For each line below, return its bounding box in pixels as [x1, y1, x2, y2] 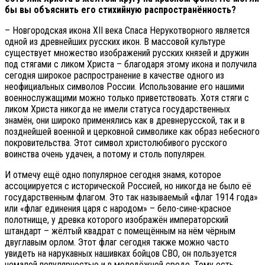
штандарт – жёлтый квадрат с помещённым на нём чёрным [5, 225, 235, 237]
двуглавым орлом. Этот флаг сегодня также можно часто [5, 236, 229, 248]
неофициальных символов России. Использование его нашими [5, 80, 244, 92]
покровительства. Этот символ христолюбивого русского [5, 137, 227, 148]
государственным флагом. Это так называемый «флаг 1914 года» [5, 191, 258, 203]
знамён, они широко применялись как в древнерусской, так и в [5, 114, 245, 126]
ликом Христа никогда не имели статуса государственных [5, 103, 230, 115]
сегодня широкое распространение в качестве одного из [5, 69, 224, 81]
